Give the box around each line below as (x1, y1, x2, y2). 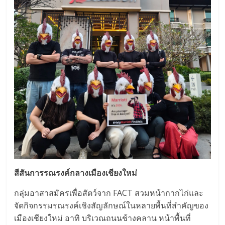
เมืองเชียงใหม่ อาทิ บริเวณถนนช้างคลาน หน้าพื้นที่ (14, 212, 191, 223)
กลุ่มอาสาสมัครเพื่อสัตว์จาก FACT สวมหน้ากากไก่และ (14, 187, 204, 198)
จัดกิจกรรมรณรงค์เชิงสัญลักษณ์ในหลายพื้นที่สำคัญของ (14, 199, 209, 211)
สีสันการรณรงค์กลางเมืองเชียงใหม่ (14, 167, 138, 178)
